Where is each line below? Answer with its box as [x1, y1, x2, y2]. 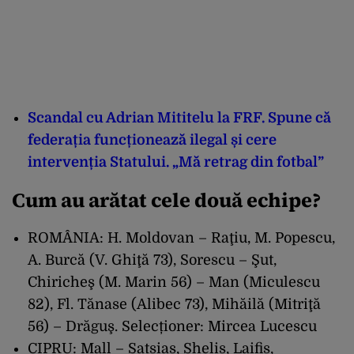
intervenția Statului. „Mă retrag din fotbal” [28, 153, 324, 170]
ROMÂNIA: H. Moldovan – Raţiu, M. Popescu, [28, 229, 335, 246]
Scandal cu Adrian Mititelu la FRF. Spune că [28, 109, 331, 126]
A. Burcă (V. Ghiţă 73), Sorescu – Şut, [28, 251, 277, 268]
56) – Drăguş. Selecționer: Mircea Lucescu [28, 318, 317, 334]
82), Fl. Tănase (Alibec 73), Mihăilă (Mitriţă [28, 296, 321, 312]
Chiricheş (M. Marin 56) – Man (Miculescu [28, 273, 320, 290]
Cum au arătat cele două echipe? [12, 186, 321, 213]
